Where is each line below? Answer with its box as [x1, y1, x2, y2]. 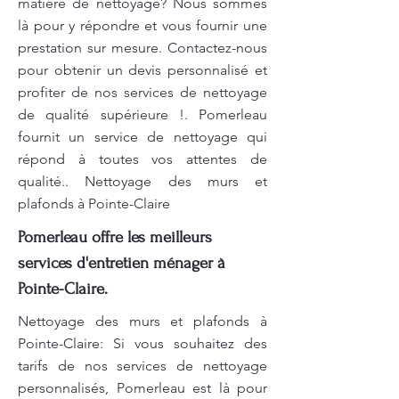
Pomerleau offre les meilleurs [18, 228, 212, 247]
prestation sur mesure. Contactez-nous [18, 39, 267, 56]
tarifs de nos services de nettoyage [18, 357, 267, 374]
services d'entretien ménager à [18, 254, 225, 273]
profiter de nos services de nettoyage [18, 84, 267, 101]
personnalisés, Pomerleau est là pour [18, 379, 267, 396]
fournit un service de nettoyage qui [18, 128, 267, 145]
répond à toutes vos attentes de [18, 151, 267, 167]
